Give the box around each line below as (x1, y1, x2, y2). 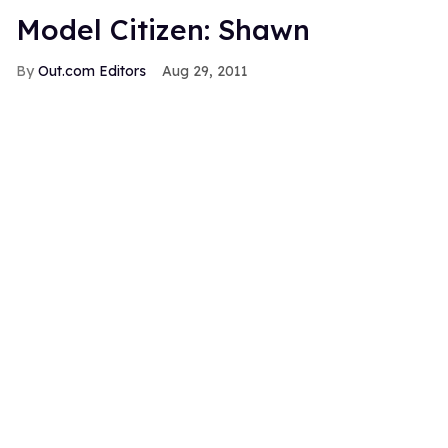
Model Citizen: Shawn (16, 11, 310, 47)
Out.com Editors (38, 61, 146, 80)
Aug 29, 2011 (162, 61, 248, 80)
